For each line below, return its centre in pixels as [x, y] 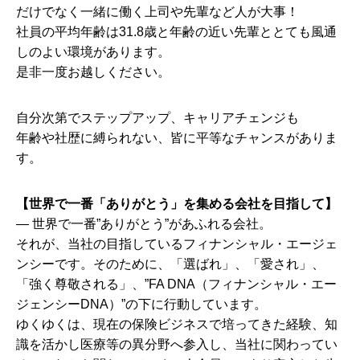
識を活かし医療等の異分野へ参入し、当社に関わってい [177, 344]
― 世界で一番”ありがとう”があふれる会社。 [144, 224]
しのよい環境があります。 [93, 52]
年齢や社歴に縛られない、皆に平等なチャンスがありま [177, 138]
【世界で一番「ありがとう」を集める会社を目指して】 [177, 204]
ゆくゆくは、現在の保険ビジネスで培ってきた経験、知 [177, 324]
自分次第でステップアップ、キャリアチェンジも [157, 118]
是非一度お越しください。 [93, 72]
